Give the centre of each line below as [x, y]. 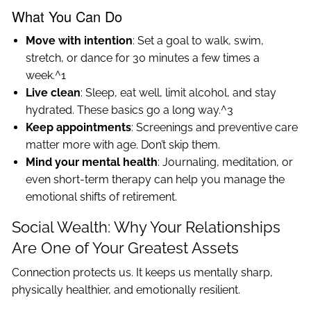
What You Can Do [67, 17]
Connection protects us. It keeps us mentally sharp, [143, 273]
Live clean [53, 93]
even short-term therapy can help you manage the [155, 180]
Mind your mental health [92, 162]
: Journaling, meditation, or [226, 162]
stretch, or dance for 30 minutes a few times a [143, 58]
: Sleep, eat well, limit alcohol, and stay [179, 93]
